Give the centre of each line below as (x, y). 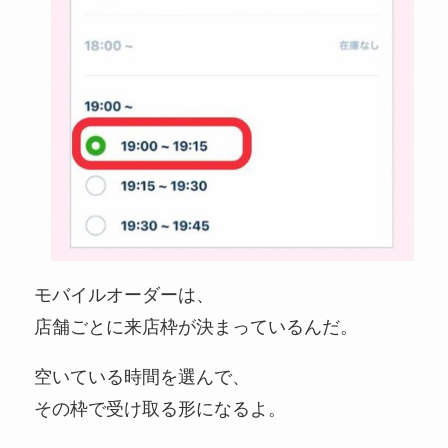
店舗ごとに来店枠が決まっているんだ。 (195, 326)
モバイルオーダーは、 (123, 294)
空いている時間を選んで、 (141, 376)
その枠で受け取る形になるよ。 (159, 408)
